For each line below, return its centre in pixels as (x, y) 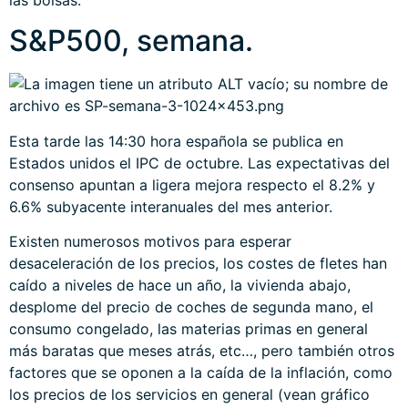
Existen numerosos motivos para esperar (150, 241)
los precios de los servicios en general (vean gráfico (189, 394)
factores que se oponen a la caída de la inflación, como (201, 372)
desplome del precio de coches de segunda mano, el (191, 306)
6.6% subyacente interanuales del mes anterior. (171, 206)
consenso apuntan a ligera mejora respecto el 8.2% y (192, 184)
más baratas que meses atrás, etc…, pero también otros (202, 350)
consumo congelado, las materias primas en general (189, 328)
